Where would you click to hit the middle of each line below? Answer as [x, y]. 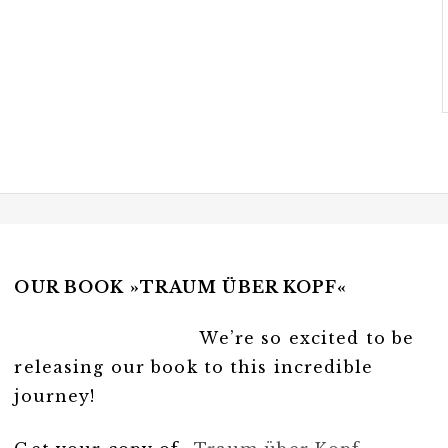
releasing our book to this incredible [193, 367]
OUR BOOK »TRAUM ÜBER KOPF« [181, 287]
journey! [55, 396]
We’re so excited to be [307, 338]
